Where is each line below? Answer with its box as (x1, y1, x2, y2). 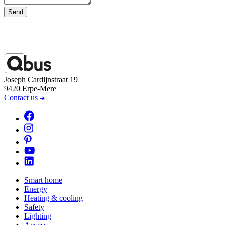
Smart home (24, 175, 62, 184)
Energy (24, 184, 47, 193)
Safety (24, 202, 44, 211)
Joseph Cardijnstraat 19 (4, 75, 78, 84)
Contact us (4, 93, 40, 102)
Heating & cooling (24, 193, 83, 202)
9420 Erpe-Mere (4, 84, 56, 93)
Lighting (24, 211, 51, 220)
